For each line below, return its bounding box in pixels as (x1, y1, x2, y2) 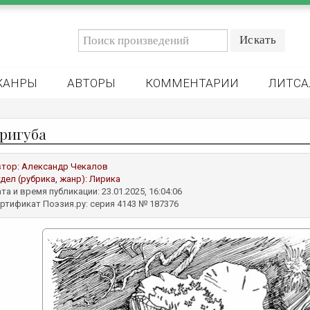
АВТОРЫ (67, 76, 116, 90)
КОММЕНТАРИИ (145, 76, 239, 90)
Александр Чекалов (21, 161, 108, 172)
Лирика (89, 174, 120, 184)
